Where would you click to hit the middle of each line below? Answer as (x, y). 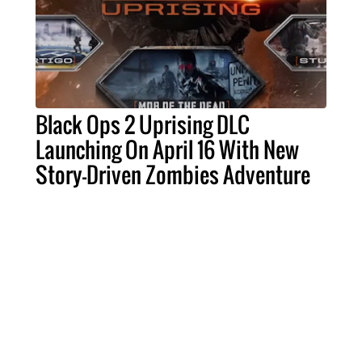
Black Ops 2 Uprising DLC (143, 125)
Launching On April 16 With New (167, 150)
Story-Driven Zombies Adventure (173, 175)
